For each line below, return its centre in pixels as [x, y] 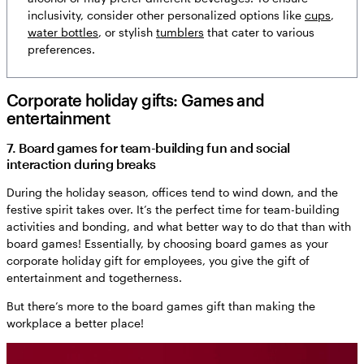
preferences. [61, 49]
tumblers [180, 32]
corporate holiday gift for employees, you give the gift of [158, 260]
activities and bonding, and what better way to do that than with [179, 226]
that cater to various [259, 32]
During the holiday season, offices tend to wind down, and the [172, 192]
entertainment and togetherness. [94, 277]
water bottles [63, 32]
